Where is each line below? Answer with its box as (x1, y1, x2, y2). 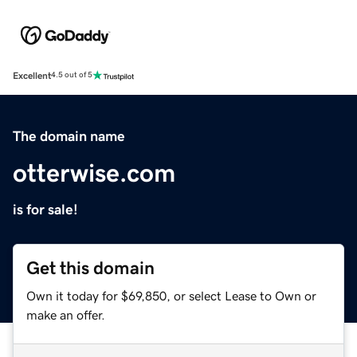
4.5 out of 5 (51, 71, 92, 80)
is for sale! (13, 202, 78, 217)
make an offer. (26, 308, 105, 321)
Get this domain (26, 258, 155, 277)
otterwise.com (13, 159, 175, 186)
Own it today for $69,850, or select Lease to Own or (26, 288, 316, 302)
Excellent (13, 70, 51, 80)
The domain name (13, 128, 125, 143)
